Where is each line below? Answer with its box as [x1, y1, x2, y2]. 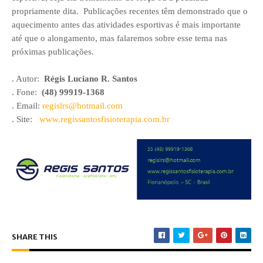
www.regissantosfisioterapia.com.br [39, 114, 170, 124]
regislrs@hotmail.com [42, 100, 123, 110]
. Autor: [12, 73, 44, 83]
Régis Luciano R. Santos [44, 73, 137, 83]
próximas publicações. [12, 46, 94, 56]
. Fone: [12, 87, 42, 97]
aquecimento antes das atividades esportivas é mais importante [12, 19, 241, 29]
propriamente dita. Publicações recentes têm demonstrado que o [12, 6, 248, 16]
